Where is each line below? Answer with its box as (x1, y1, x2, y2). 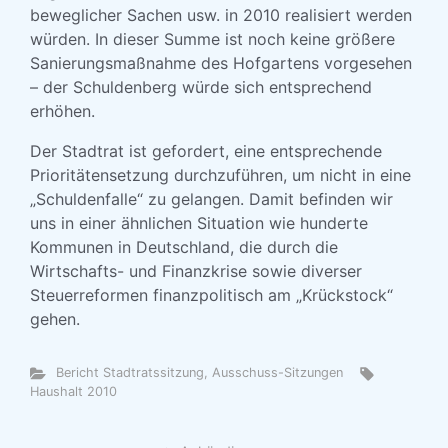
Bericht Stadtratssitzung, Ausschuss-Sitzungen (55, 365, 343, 380)
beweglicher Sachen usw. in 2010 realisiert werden (30, 5, 412, 25)
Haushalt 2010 (30, 384, 117, 399)
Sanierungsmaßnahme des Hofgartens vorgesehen (30, 53, 412, 73)
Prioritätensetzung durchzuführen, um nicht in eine (30, 165, 411, 185)
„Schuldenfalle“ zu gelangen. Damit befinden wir (30, 189, 393, 209)
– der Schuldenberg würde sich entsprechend (30, 77, 372, 97)
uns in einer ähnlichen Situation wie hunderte (30, 213, 368, 233)
